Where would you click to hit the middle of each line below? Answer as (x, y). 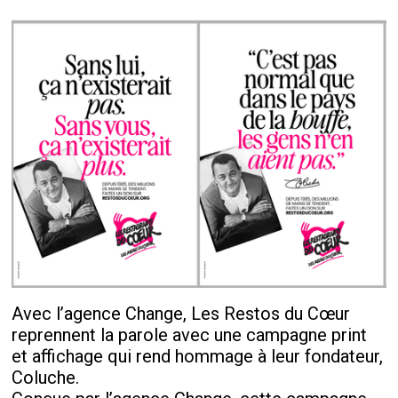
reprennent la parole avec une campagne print (190, 334)
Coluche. (46, 377)
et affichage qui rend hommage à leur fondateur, (198, 356)
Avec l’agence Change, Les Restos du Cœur (181, 313)
